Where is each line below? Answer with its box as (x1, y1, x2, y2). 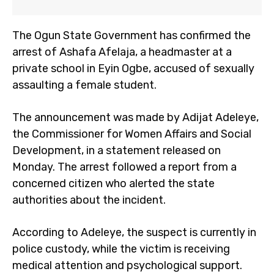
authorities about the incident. (12, 193, 166, 207)
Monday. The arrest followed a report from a (12, 160, 237, 174)
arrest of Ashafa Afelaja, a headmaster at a (12, 45, 232, 59)
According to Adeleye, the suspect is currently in (12, 226, 256, 239)
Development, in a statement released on (12, 144, 221, 157)
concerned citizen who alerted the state (12, 177, 215, 190)
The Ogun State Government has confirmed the (12, 29, 251, 42)
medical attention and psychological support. (12, 259, 242, 272)
